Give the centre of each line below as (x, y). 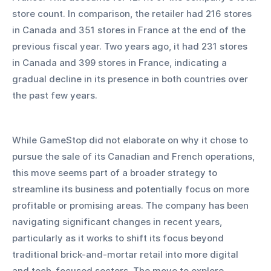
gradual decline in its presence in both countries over (131, 79)
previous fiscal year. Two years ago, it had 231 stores (131, 47)
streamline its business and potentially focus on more (132, 189)
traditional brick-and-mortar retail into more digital (126, 255)
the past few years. (55, 96)
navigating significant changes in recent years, (118, 222)
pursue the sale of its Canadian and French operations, (135, 157)
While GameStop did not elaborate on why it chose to (131, 140)
